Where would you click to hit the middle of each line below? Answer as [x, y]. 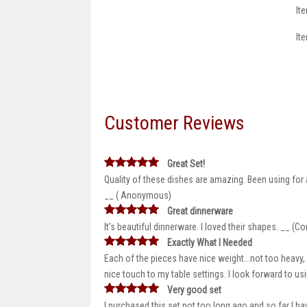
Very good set [194, 290]
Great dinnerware [200, 211]
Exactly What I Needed [210, 243]
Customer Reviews [174, 123]
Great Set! [186, 164]
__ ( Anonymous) [138, 195]
